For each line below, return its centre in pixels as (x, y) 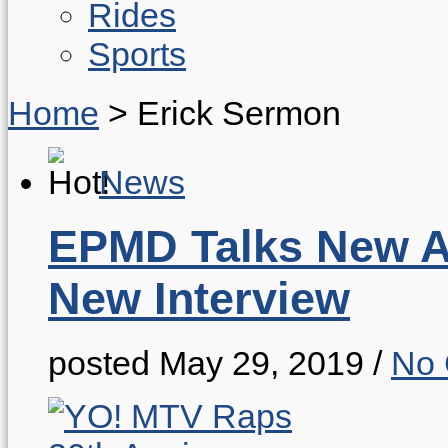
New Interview (199, 298)
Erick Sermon (239, 113)
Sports (137, 54)
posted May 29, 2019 (206, 362)
